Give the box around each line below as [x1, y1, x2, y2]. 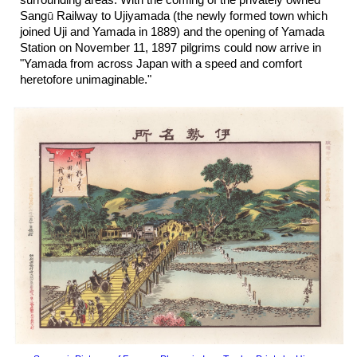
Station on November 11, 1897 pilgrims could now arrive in [20, 41, 322, 54]
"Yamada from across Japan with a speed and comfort [20, 57, 303, 70]
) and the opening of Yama [176, 25, 312, 38]
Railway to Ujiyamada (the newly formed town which [53, 10, 328, 22]
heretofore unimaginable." [20, 73, 155, 86]
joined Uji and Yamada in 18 [20, 25, 164, 38]
